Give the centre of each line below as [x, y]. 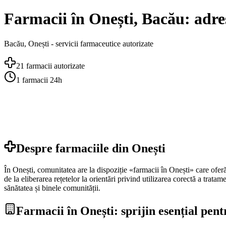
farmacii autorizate [54, 66]
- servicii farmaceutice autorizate [101, 43]
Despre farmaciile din [74, 148]
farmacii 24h [41, 80]
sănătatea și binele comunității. [52, 188]
